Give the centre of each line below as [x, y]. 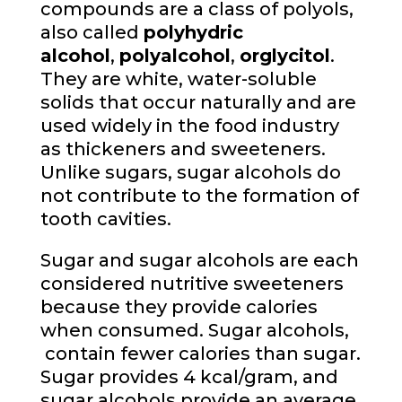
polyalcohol [175, 55]
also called [92, 32]
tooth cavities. [105, 218]
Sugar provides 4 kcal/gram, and [189, 376]
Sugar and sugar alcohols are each [199, 260]
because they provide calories [179, 306]
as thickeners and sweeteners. [183, 149]
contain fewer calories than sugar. [200, 353]
